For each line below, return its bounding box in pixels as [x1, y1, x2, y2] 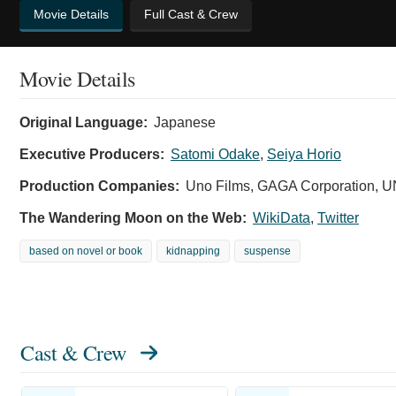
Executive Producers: [19, 146, 164, 162]
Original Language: [19, 114, 148, 130]
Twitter [317, 209, 359, 225]
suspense [244, 244, 291, 257]
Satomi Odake [171, 146, 260, 162]
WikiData [253, 209, 310, 225]
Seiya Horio [267, 146, 341, 162]
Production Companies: [19, 178, 179, 194]
